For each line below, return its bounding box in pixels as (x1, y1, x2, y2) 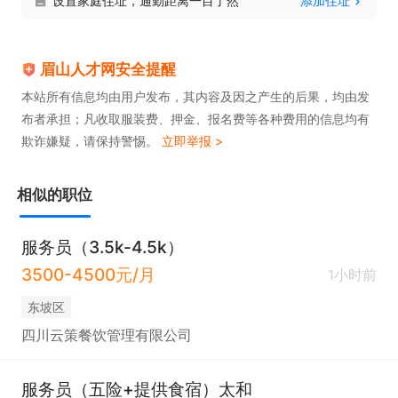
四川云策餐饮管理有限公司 (20, 327, 192, 345)
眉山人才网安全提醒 (40, 60, 177, 79)
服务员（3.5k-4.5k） (20, 236, 184, 259)
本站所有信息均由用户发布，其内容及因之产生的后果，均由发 (20, 89, 370, 105)
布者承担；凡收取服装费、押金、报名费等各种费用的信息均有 (20, 111, 370, 127)
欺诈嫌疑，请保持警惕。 (20, 133, 163, 149)
